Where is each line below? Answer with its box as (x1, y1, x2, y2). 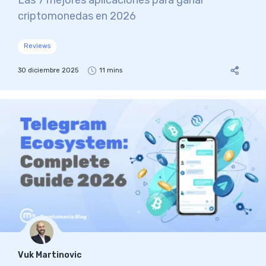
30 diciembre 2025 (18, 66, 78, 74)
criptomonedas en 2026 (18, 9, 136, 23)
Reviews (24, 42, 50, 50)
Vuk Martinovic (18, 249, 82, 260)
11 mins (99, 66, 122, 74)
